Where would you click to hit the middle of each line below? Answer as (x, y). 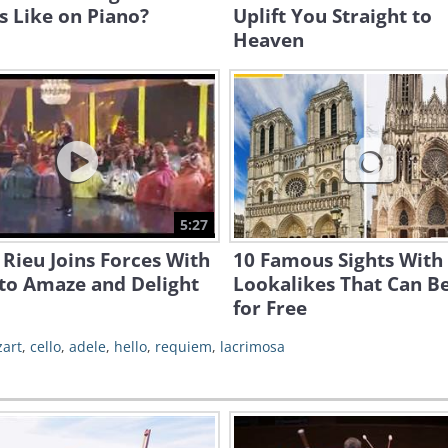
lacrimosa (252, 346)
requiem (183, 346)
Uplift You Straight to (332, 16)
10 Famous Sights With (338, 260)
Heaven (268, 40)
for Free (270, 308)
